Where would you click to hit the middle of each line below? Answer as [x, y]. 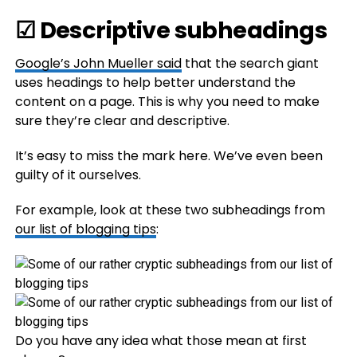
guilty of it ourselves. [78, 175]
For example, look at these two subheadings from [170, 210]
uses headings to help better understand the [155, 82]
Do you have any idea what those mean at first [161, 341]
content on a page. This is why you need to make [167, 102]
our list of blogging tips [85, 229]
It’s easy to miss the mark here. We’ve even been [169, 156]
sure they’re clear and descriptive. [122, 121]
